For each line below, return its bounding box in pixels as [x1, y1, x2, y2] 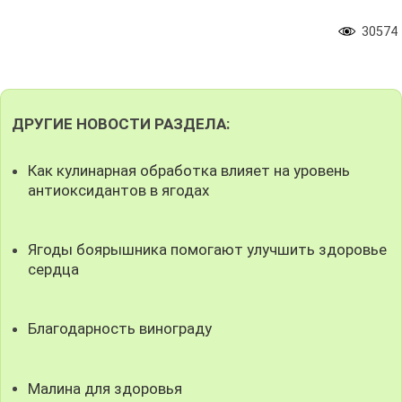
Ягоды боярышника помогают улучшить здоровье [28, 240, 388, 259]
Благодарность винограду [28, 319, 213, 338]
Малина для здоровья [28, 379, 183, 398]
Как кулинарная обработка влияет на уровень [28, 161, 351, 179]
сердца [28, 260, 80, 279]
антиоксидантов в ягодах [28, 180, 210, 199]
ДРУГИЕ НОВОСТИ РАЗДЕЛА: [11, 114, 230, 133]
